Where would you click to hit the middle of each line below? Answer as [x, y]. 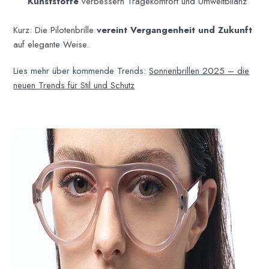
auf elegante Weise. [51, 44]
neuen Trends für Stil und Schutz [74, 85]
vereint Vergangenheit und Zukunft [175, 30]
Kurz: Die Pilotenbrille [55, 30]
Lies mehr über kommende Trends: [81, 71]
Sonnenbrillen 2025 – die [199, 71]
